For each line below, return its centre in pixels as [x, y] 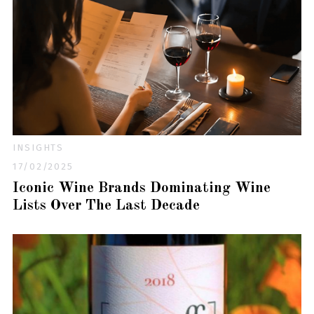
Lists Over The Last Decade [106, 205]
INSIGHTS [38, 148]
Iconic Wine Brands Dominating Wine [141, 188]
